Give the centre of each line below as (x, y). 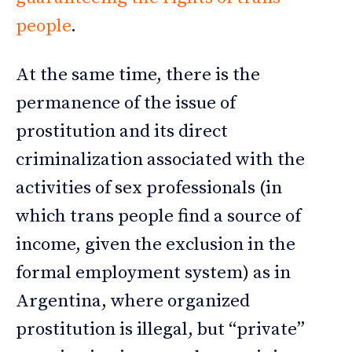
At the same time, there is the (138, 75)
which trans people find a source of (158, 217)
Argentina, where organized (133, 302)
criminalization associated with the (160, 160)
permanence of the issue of (126, 104)
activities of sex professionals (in (149, 189)
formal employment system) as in (153, 273)
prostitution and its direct (122, 132)
